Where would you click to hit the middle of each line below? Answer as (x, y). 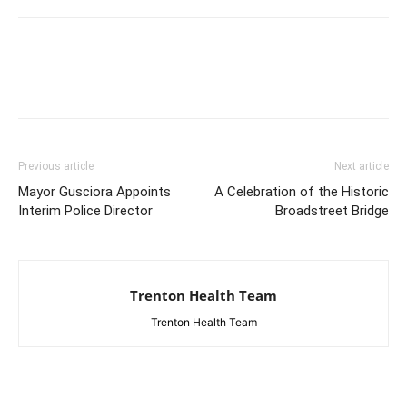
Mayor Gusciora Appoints (94, 191)
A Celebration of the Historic (302, 191)
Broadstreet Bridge (332, 210)
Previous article (56, 166)
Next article (362, 166)
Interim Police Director (85, 210)
